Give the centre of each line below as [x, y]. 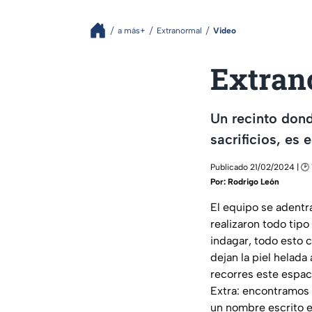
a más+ [132, 30]
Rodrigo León [253, 182]
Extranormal [179, 30]
